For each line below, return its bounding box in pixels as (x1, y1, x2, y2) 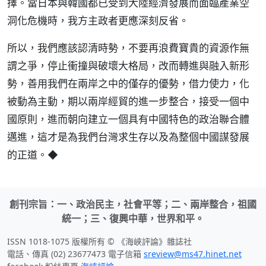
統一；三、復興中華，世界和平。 (62, 212, 204, 225)
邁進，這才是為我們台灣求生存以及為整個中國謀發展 (7, 130, 249, 144)
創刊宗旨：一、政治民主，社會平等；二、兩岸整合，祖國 (9, 198, 256, 211)
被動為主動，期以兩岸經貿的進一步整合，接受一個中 (7, 94, 249, 108)
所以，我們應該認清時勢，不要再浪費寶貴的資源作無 (7, 41, 249, 55)
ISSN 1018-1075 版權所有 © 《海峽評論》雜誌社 (7, 236, 192, 247)
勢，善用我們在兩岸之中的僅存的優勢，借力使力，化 (7, 77, 249, 90)
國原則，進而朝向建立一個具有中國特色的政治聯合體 (7, 112, 249, 126)
